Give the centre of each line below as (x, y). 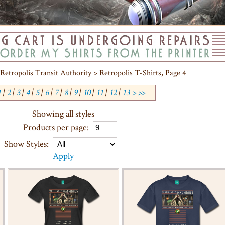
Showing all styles (63, 113)
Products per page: (56, 127)
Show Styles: (26, 143)
